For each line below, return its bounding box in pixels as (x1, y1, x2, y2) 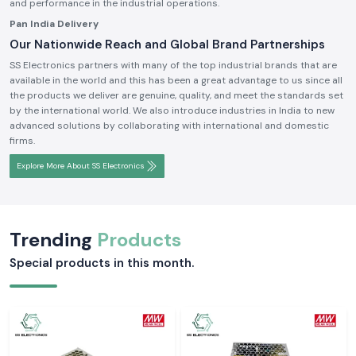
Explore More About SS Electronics (17, 161, 145, 171)
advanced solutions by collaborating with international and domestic (10, 119, 329, 132)
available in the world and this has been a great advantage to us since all (10, 74, 342, 87)
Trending (10, 227, 97, 252)
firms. (10, 134, 35, 147)
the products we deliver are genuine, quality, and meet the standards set (10, 89, 343, 102)
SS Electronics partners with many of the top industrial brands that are (10, 59, 337, 72)
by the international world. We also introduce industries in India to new (10, 104, 335, 117)
